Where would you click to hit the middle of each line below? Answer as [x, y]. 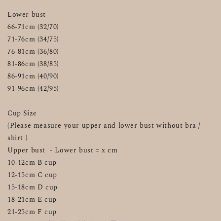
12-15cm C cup [32, 175]
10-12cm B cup [32, 162]
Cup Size [22, 113]
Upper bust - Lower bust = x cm [63, 150]
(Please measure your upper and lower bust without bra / [104, 125]
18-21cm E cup [32, 199]
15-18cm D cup [33, 187]
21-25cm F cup [32, 212]
